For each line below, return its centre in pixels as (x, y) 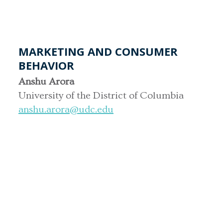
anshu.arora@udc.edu (66, 109)
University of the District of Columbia (101, 95)
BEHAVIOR (46, 65)
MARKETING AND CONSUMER (98, 51)
